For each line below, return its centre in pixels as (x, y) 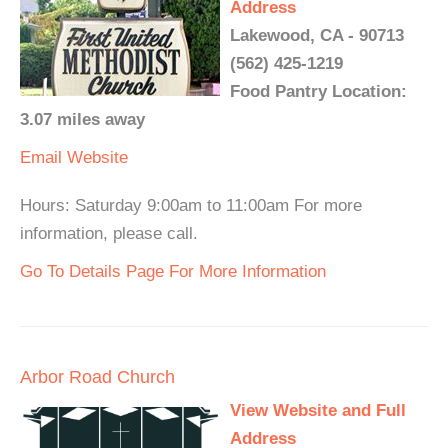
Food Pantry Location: (318, 91)
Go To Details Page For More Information (173, 271)
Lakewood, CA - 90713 (317, 35)
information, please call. (109, 233)
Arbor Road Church (97, 377)
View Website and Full (318, 410)
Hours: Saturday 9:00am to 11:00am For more (191, 205)
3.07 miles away (82, 119)
